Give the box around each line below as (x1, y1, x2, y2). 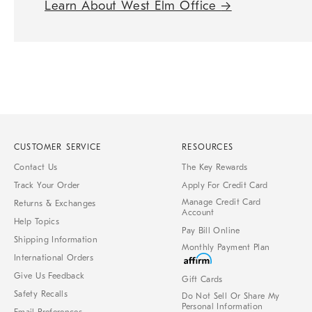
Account (182, 208, 214, 217)
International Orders (14, 253, 94, 263)
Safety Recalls (14, 289, 68, 299)
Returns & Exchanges (14, 198, 96, 208)
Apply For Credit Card (182, 180, 268, 190)
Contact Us (14, 162, 58, 172)
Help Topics (14, 217, 59, 226)
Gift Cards (182, 274, 223, 284)
